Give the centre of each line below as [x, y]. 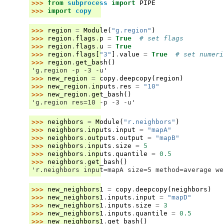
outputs [101, 137]
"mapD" [179, 197]
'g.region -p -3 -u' [69, 70]
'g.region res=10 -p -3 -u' [83, 102]
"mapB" [167, 137]
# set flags [161, 38]
